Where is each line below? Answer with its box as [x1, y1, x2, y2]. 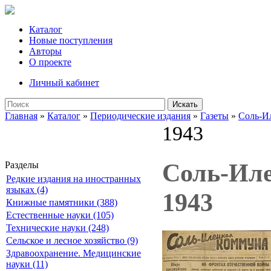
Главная [5, 111, 38, 121]
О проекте [29, 57, 71, 67]
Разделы [5, 160, 39, 170]
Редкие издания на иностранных [6, 174, 141, 184]
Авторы [29, 46, 62, 56]
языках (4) [6, 184, 48, 195]
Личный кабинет [29, 77, 99, 88]
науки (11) [6, 259, 48, 269]
